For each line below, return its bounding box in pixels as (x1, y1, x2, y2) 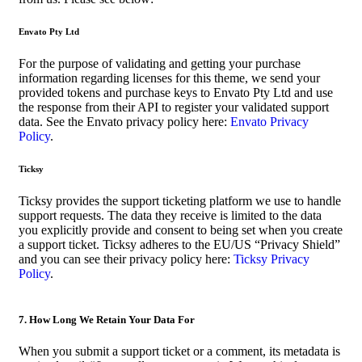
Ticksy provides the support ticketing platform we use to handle (19, 193, 341, 208)
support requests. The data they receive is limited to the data (19, 208, 322, 222)
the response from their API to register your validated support (19, 99, 329, 114)
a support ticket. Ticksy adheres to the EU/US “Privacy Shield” (19, 237, 340, 251)
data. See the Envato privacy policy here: (19, 114, 230, 128)
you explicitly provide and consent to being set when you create (19, 222, 343, 237)
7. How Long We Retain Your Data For (19, 313, 195, 326)
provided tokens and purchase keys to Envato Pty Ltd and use (19, 85, 333, 99)
